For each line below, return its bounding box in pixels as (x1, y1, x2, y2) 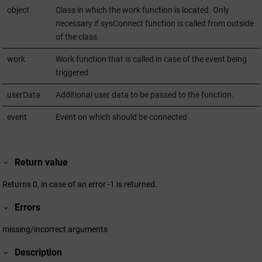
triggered (55, 68, 88, 78)
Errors (15, 202, 41, 213)
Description (15, 247, 63, 258)
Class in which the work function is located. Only (55, 5, 229, 15)
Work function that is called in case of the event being (55, 54, 247, 64)
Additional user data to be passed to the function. (55, 90, 234, 100)
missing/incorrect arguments (2, 225, 108, 234)
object (6, 5, 29, 15)
